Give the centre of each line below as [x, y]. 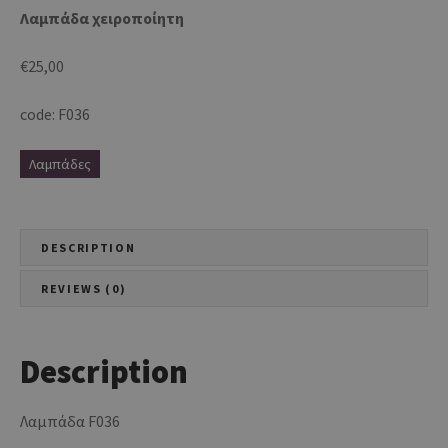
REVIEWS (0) [84, 288]
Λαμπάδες [60, 163]
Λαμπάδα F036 [70, 421]
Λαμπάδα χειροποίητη [102, 17]
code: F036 [55, 113]
